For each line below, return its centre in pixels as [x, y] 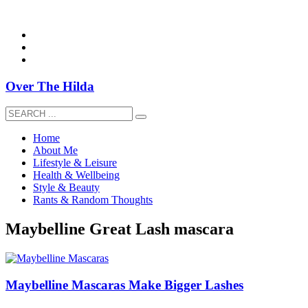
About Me [55, 151]
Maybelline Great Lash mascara [120, 229]
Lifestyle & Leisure [75, 163]
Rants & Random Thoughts [93, 200]
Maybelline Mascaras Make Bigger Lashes [124, 285]
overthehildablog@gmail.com [70, 11]
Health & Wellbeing [76, 175]
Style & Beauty [66, 188]
